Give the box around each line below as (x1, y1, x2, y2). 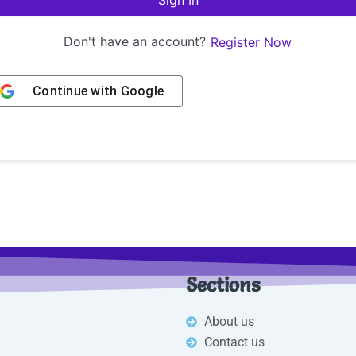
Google (120, 83, 164, 99)
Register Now (211, 33, 292, 50)
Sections (186, 273, 260, 296)
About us (203, 313, 254, 329)
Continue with (33, 83, 121, 99)
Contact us (203, 334, 265, 350)
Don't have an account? (64, 33, 210, 49)
